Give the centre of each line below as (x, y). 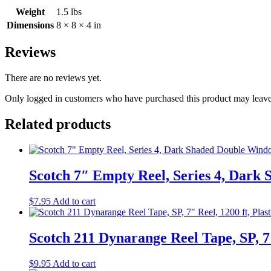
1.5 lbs (69, 11)
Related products (58, 124)
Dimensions (30, 25)
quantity (20, 17)
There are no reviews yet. (53, 78)
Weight (30, 11)
